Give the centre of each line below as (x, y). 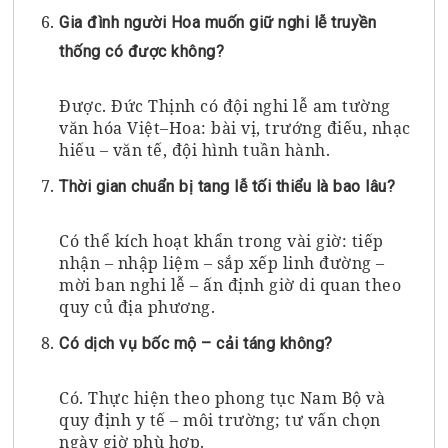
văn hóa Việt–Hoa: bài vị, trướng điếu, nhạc (235, 127)
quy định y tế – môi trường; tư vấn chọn (220, 419)
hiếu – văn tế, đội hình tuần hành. (195, 149)
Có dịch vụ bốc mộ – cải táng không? (196, 343)
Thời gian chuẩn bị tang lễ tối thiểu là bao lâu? (227, 186)
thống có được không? (142, 51)
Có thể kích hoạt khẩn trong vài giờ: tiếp (221, 240)
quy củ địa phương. (137, 306)
